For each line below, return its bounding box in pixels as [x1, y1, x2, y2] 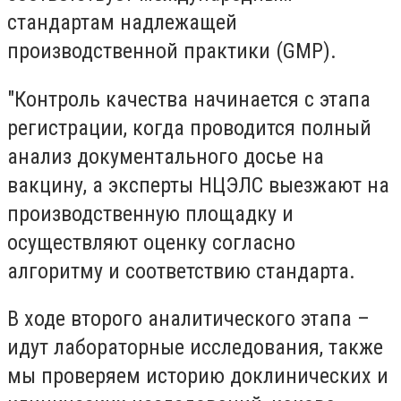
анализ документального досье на [7, 143, 324, 169]
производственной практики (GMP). [7, 38, 337, 64]
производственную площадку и [7, 200, 294, 226]
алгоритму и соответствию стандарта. [7, 258, 355, 284]
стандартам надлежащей [7, 9, 237, 35]
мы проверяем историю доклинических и [7, 363, 388, 389]
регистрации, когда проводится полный [7, 115, 371, 141]
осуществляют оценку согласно [7, 229, 295, 255]
